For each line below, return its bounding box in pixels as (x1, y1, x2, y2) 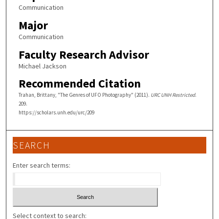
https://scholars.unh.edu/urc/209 (18, 109, 94, 116)
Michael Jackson (18, 61, 66, 70)
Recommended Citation (18, 76, 141, 91)
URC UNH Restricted (150, 91, 195, 99)
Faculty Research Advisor (18, 46, 149, 62)
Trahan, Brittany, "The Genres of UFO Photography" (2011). (18, 91, 151, 99)
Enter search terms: (13, 161, 71, 170)
